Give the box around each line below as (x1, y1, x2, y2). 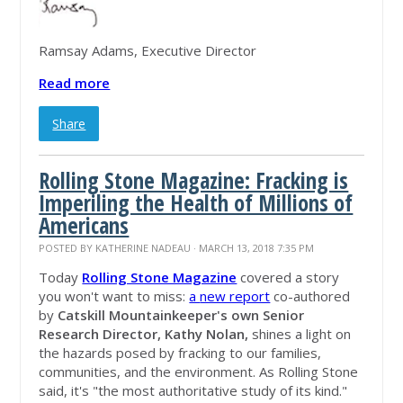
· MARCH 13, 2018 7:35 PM (191, 241, 315, 255)
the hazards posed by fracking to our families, (39, 344, 322, 363)
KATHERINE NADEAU (95, 241, 192, 255)
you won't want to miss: (39, 287, 190, 306)
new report (200, 287, 271, 306)
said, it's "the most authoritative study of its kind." (39, 381, 348, 400)
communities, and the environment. (39, 363, 256, 381)
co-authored (270, 287, 351, 306)
